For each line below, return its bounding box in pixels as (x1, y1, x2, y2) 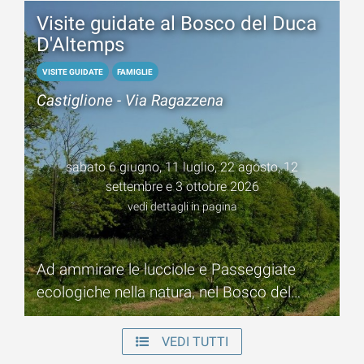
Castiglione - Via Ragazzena (37, 91, 223, 110)
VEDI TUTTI (162, 334, 229, 349)
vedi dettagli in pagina (127, 200, 237, 214)
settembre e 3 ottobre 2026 (105, 179, 259, 195)
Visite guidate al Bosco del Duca (37, 11, 317, 35)
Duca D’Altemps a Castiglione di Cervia (37, 305, 296, 324)
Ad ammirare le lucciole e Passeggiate (37, 259, 296, 279)
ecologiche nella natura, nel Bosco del (37, 282, 291, 301)
